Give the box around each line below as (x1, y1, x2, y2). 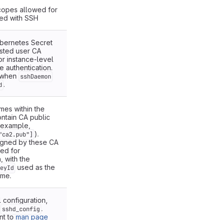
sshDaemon (20, 73, 51, 81)
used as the (15, 163, 55, 171)
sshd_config (2, 205, 40, 213)
